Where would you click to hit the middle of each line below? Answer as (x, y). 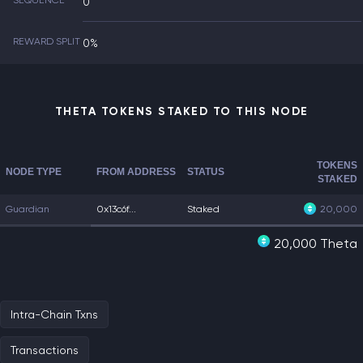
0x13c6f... (116, 209)
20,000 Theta (316, 243)
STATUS (206, 172)
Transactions (45, 350)
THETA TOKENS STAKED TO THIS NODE (181, 111)
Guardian (28, 209)
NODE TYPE (34, 172)
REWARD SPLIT (47, 41)
